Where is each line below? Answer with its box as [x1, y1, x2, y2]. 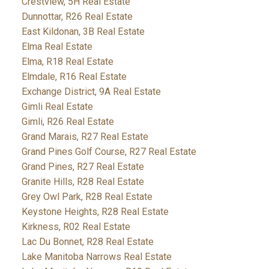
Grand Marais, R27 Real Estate [21, 131, 148, 143]
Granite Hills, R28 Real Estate [21, 176, 144, 188]
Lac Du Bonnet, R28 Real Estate [21, 236, 154, 248]
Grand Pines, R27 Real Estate [21, 161, 144, 173]
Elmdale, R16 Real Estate [21, 71, 127, 83]
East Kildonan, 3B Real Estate [21, 26, 145, 38]
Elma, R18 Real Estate [21, 56, 113, 68]
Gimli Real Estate [21, 101, 93, 113]
